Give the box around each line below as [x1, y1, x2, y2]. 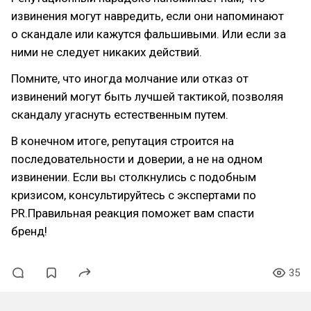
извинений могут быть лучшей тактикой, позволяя [11, 90, 283, 103]
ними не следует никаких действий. [11, 45, 202, 59]
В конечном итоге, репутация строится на [11, 134, 234, 148]
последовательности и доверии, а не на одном [11, 152, 262, 166]
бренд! [11, 224, 47, 238]
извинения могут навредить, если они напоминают [11, 9, 284, 23]
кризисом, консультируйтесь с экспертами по [11, 188, 256, 202]
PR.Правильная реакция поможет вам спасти [11, 206, 254, 220]
